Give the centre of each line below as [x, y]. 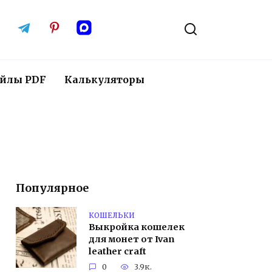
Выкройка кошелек [137, 227]
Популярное [52, 188]
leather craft [117, 252]
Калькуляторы [104, 80]
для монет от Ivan [131, 240]
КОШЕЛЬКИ [112, 215]
